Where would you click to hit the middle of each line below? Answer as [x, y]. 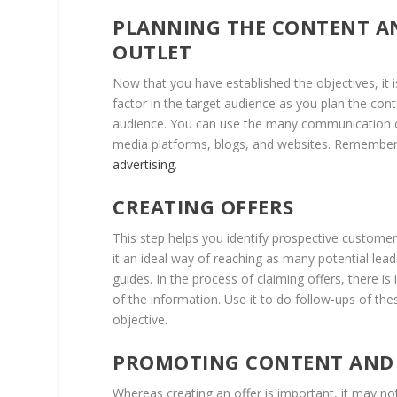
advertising [144, 164]
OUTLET [152, 51]
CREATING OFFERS [203, 206]
